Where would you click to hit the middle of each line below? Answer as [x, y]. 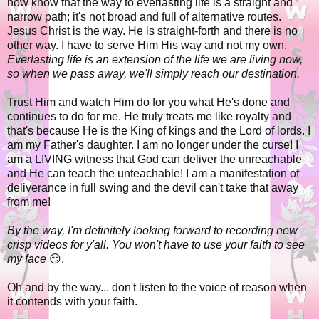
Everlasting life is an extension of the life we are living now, [155, 60]
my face [28, 259]
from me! [29, 202]
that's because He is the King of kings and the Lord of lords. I [159, 131]
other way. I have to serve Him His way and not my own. [147, 46]
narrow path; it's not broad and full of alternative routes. [144, 17]
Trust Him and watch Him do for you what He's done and [148, 103]
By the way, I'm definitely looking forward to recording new [152, 231]
